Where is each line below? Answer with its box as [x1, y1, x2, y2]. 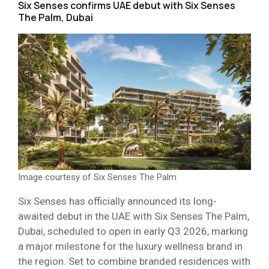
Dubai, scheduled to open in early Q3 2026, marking [18, 225, 248, 238]
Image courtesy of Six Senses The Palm [18, 172, 177, 183]
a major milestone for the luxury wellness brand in [18, 240, 243, 253]
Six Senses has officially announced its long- [18, 195, 217, 208]
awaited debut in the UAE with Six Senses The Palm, [18, 210, 249, 223]
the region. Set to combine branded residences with [18, 255, 250, 268]
